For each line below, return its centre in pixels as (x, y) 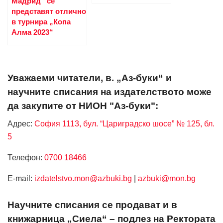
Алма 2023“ (32, 32)
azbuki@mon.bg (167, 179)
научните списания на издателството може (110, 92)
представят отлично (49, 11)
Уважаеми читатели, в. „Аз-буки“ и (90, 78)
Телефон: (26, 158)
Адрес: (20, 124)
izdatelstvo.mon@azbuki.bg (83, 179)
